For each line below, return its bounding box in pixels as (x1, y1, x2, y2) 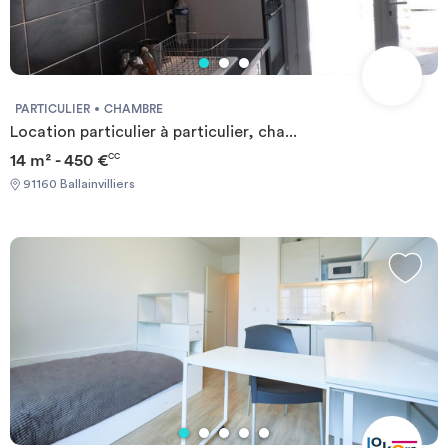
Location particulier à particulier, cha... (10, 123, 297, 140)
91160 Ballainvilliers (20, 178, 135, 191)
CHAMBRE (104, 102, 163, 115)
